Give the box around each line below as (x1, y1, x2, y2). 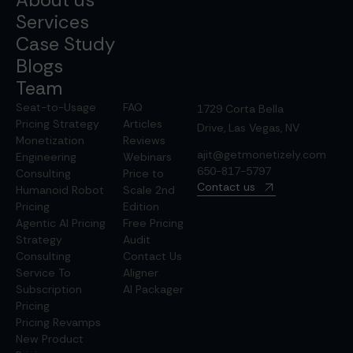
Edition (122, 199, 159, 214)
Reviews (122, 133, 165, 148)
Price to (122, 166, 164, 181)
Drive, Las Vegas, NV (197, 121, 299, 136)
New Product (16, 332, 84, 347)
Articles (122, 117, 162, 132)
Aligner (122, 266, 158, 281)
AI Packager (122, 282, 184, 297)
